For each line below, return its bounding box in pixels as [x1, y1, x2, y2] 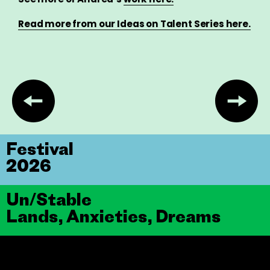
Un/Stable [6, 188, 92, 210]
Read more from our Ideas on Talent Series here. [18, 17, 251, 30]
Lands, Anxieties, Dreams [6, 205, 221, 227]
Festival [6, 137, 74, 159]
